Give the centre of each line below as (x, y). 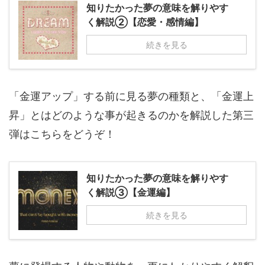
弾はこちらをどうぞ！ (62, 134)
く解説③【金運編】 (131, 192)
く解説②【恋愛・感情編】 (145, 22)
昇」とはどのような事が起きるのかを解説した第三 (131, 115)
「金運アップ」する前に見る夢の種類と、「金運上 (131, 96)
